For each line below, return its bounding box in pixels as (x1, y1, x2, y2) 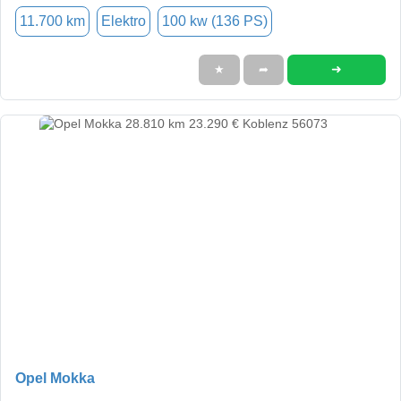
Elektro (101, 13, 146, 29)
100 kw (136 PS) (162, 13, 268, 29)
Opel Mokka (15, 370, 95, 386)
